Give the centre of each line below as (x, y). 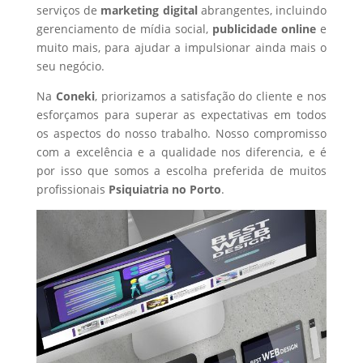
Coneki (75, 96)
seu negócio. (70, 66)
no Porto (194, 189)
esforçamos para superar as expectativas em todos (181, 115)
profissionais (72, 189)
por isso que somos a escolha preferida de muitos (181, 171)
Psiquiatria (138, 189)
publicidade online (265, 29)
